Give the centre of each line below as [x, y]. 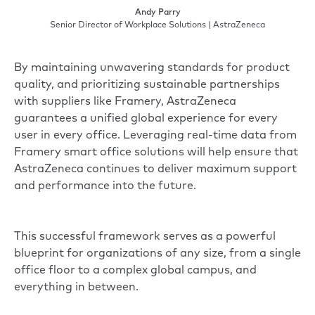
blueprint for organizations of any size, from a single [157, 253]
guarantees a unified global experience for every [146, 118]
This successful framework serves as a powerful [145, 237]
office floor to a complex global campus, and [135, 270]
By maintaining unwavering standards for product [152, 68]
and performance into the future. [105, 186]
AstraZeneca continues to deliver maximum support [155, 169]
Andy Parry [157, 12]
